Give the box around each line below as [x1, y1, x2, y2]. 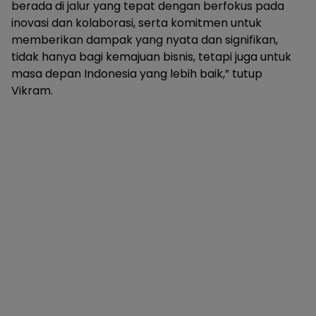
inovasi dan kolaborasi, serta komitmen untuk [11, 15, 262, 32]
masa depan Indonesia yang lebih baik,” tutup [11, 66, 262, 83]
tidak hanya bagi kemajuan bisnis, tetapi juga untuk [11, 49, 291, 66]
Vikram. [11, 83, 53, 99]
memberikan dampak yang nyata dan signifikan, [11, 32, 278, 49]
